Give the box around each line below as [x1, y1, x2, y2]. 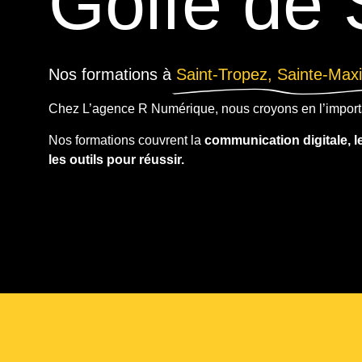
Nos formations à [48, 65, 176, 84]
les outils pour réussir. [48, 152, 184, 166]
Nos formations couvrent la [48, 133, 204, 147]
